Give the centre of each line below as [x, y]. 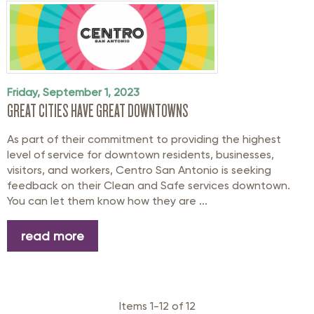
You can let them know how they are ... [107, 201]
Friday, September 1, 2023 [73, 92]
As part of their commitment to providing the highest [144, 139]
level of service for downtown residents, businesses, [141, 155]
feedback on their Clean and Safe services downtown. [149, 185]
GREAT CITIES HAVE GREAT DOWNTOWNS [98, 111]
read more [53, 235]
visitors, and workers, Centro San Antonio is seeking [139, 170]
